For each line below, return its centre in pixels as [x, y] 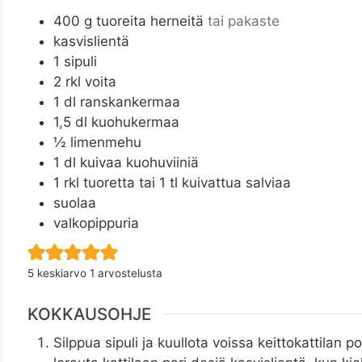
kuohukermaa [135, 122]
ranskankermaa [130, 102]
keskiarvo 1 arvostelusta [98, 274]
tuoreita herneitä [150, 21]
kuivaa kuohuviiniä [139, 163]
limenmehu [106, 143]
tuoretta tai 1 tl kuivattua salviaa [187, 183]
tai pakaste [244, 21]
